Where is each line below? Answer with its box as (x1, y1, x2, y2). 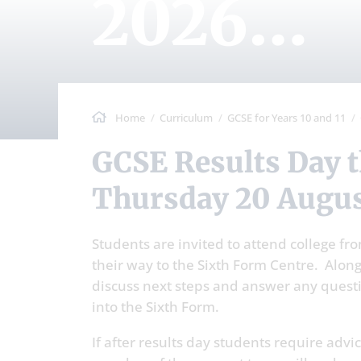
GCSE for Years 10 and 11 (227, 110, 346, 125)
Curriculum (160, 110, 213, 125)
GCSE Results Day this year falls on (92, 144, 114, 180)
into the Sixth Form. (92, 297, 222, 316)
